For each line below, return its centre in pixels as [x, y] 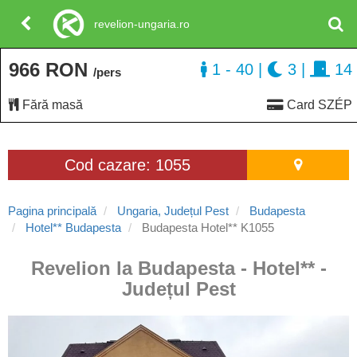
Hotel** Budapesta [73, 228]
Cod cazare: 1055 [127, 165]
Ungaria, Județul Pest [173, 211]
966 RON [51, 70]
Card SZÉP [318, 105]
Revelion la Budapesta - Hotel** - [178, 268]
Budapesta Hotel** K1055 [206, 228]
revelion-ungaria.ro [142, 24]
